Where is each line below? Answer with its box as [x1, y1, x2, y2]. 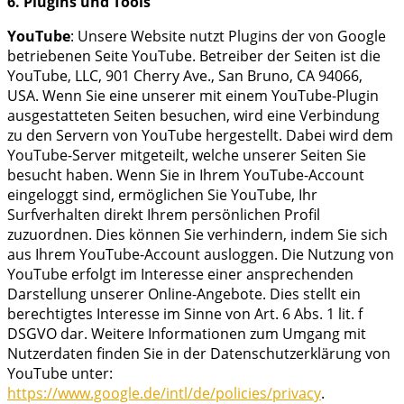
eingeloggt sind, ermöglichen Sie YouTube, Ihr [7, 184, 317, 205]
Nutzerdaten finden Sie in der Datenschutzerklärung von [7, 343, 390, 363]
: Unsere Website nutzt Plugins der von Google [70, 25, 386, 46]
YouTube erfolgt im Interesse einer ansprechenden [7, 263, 353, 284]
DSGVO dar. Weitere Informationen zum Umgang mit [7, 323, 366, 344]
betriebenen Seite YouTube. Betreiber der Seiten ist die [7, 45, 381, 66]
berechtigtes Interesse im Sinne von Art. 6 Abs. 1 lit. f [7, 303, 363, 324]
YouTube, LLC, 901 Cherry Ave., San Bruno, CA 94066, [7, 65, 363, 86]
